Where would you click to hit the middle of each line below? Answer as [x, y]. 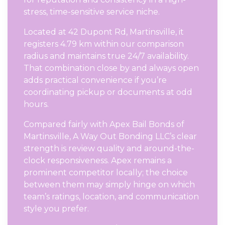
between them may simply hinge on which [109, 184]
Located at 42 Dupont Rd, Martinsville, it [104, 32]
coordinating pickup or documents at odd [108, 92]
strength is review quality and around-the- [109, 148]
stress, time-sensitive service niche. [92, 12]
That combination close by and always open [111, 68]
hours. [36, 104]
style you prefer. [56, 208]
